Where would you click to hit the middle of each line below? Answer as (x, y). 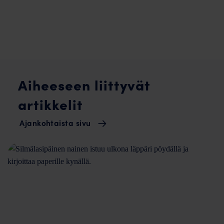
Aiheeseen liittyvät (84, 84)
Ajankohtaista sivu (55, 122)
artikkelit (50, 103)
